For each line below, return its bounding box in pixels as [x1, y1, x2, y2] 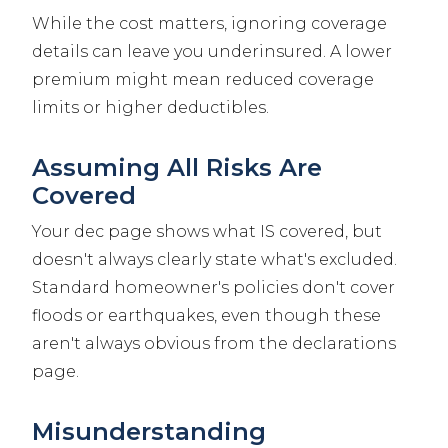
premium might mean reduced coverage [32, 70, 374, 90]
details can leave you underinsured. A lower [32, 42, 392, 62]
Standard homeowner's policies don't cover [32, 278, 395, 298]
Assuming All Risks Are [32, 153, 322, 183]
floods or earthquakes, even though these [32, 306, 381, 326]
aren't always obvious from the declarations [32, 334, 396, 354]
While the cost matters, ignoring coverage [32, 14, 387, 34]
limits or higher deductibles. [32, 98, 269, 118]
